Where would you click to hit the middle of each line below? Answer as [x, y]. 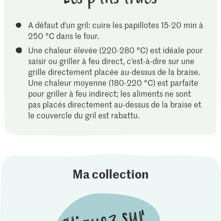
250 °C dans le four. [64, 36]
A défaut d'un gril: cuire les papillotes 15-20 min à [115, 25]
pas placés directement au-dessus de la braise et [115, 104]
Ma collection [110, 174]
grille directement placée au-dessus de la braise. [114, 71]
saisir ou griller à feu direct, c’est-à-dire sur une [111, 60]
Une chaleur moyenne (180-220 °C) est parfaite [113, 82]
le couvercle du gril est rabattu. [84, 115]
